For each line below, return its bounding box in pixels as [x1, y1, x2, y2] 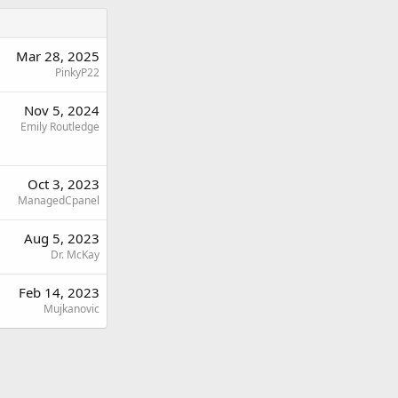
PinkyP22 [55, 65, 99, 80]
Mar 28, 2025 [16, 47, 99, 65]
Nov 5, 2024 [24, 101, 99, 119]
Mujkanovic [44, 301, 99, 316]
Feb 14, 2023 [19, 283, 99, 301]
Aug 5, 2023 [24, 229, 99, 247]
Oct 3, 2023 [28, 175, 99, 193]
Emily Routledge [20, 119, 99, 134]
